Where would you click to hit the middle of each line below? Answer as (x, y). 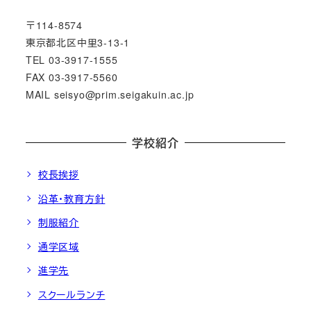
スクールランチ (72, 295)
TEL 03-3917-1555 (72, 59)
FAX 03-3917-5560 (72, 77)
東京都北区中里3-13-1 (78, 42)
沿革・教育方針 (72, 198)
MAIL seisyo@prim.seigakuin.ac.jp (110, 94)
